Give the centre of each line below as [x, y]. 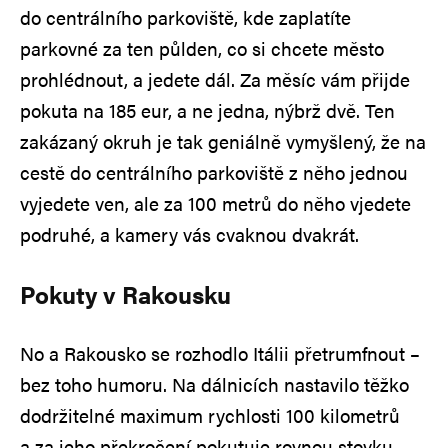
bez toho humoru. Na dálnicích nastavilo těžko [214, 384]
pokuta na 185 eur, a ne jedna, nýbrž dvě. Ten [207, 110]
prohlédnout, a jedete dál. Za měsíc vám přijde [215, 79]
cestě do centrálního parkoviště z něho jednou [214, 172]
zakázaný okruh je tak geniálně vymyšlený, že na [223, 141]
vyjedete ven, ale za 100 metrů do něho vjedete [215, 203]
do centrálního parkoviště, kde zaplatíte [185, 17]
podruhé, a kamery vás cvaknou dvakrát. [189, 234]
